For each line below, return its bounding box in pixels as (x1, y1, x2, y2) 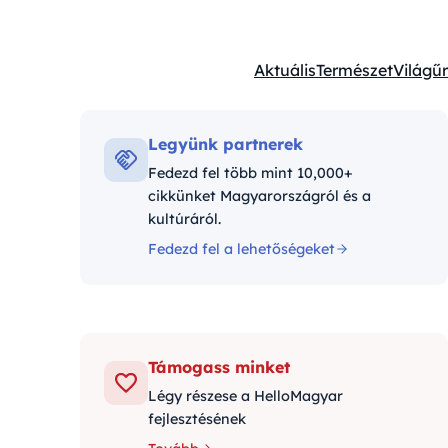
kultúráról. (148, 210, 221, 228)
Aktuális (254, 60, 316, 80)
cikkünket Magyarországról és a (148, 187, 371, 205)
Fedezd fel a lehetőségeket (148, 240, 335, 258)
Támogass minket (148, 357, 290, 377)
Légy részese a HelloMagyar (148, 387, 343, 405)
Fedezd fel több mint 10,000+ (148, 164, 353, 182)
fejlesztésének (148, 410, 246, 428)
